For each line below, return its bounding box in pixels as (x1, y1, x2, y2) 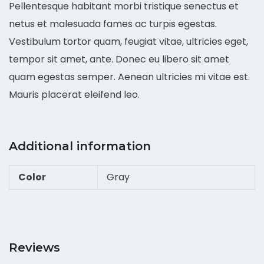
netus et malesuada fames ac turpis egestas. (9, 17, 217, 31)
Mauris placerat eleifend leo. (9, 88, 140, 101)
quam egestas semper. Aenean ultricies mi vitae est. (9, 70, 250, 84)
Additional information (9, 139, 151, 153)
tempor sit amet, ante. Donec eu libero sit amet (9, 52, 229, 66)
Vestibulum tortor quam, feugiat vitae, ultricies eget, (9, 35, 248, 48)
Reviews (9, 240, 60, 255)
